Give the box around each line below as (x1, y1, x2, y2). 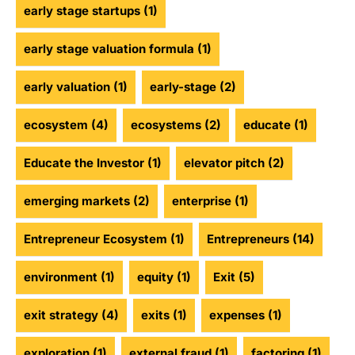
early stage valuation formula (24, 41, 194, 57)
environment (24, 269, 97, 285)
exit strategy (24, 307, 98, 323)
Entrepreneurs (207, 231, 289, 247)
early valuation (24, 79, 110, 95)
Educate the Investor (24, 155, 144, 171)
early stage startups (24, 3, 140, 19)
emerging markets (24, 193, 130, 209)
